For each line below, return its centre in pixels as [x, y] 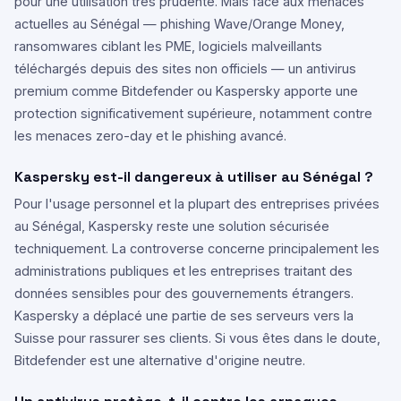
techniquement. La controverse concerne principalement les [197, 248]
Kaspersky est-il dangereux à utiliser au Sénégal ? [194, 177]
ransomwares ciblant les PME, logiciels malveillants [168, 46]
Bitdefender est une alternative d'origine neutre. [160, 360]
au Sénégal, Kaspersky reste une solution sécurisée [172, 226]
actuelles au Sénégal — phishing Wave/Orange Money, [179, 24]
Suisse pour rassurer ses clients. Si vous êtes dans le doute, [197, 338]
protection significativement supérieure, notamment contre [193, 113]
